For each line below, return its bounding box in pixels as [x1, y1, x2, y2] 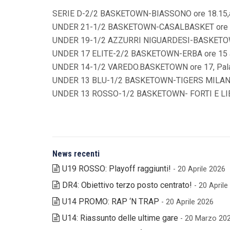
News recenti [52, 148, 100, 159]
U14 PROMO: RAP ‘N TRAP [62, 196, 159, 206]
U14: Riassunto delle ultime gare [62, 213, 178, 223]
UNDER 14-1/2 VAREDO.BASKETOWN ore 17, [52, 62, 217, 72]
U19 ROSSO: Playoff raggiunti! [62, 163, 171, 174]
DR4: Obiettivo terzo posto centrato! [62, 180, 192, 190]
